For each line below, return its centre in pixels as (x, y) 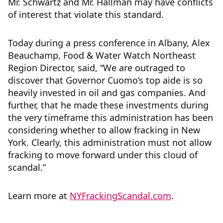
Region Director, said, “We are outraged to (97, 68)
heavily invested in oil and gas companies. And (107, 93)
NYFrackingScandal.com (120, 196)
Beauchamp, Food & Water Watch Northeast (102, 55)
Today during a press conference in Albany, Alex (109, 43)
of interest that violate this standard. (86, 14)
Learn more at (39, 196)
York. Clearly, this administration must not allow (110, 142)
